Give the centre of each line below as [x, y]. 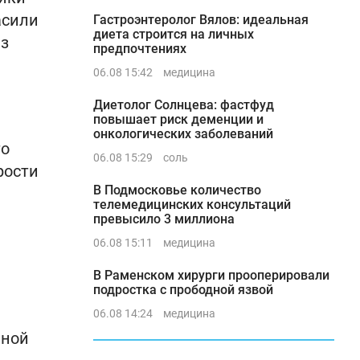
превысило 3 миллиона [164, 219]
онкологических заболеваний [183, 134]
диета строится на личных [174, 34]
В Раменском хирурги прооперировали [211, 275]
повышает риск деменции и [178, 119]
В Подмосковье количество [177, 190]
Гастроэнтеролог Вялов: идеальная [201, 20]
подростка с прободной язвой [183, 290]
